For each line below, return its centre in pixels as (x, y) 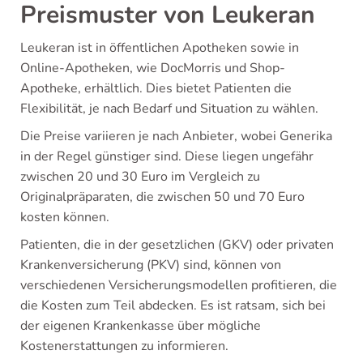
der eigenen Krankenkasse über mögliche (141, 326)
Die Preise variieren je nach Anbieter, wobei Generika (176, 136)
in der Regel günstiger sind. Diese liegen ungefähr (167, 156)
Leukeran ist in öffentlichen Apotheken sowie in (160, 48)
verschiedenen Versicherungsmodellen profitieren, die (179, 285)
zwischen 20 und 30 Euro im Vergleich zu (140, 177)
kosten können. (65, 217)
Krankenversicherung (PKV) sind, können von (151, 265)
